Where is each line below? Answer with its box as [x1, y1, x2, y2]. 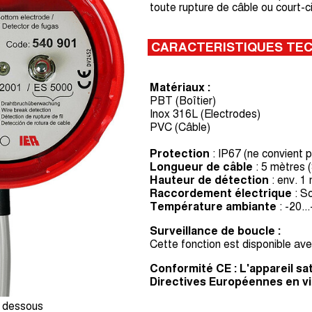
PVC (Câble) [150, 121, 213, 133]
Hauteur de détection [150, 174, 269, 186]
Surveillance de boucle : [150, 225, 283, 237]
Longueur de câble [150, 161, 253, 173]
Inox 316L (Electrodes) [150, 108, 260, 120]
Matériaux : [150, 81, 210, 93]
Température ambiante [150, 201, 276, 212]
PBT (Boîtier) [150, 95, 216, 107]
